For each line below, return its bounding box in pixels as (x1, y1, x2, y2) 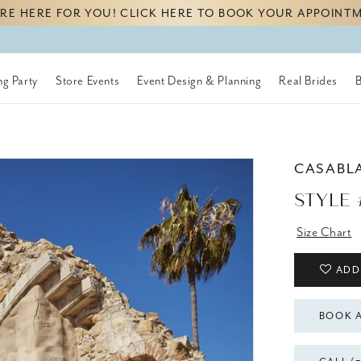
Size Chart (297, 224, 352, 241)
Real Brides (279, 73, 338, 89)
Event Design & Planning (137, 73, 262, 89)
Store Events (55, 73, 120, 89)
